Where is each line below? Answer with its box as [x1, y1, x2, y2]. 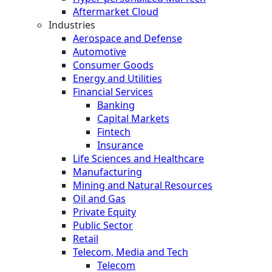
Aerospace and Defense [73, 31, 182, 45]
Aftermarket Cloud [73, 4, 158, 18]
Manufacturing [73, 165, 142, 178]
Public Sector [73, 218, 133, 232]
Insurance [97, 138, 143, 152]
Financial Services [73, 84, 153, 98]
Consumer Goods [73, 58, 154, 72]
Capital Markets [97, 111, 169, 125]
